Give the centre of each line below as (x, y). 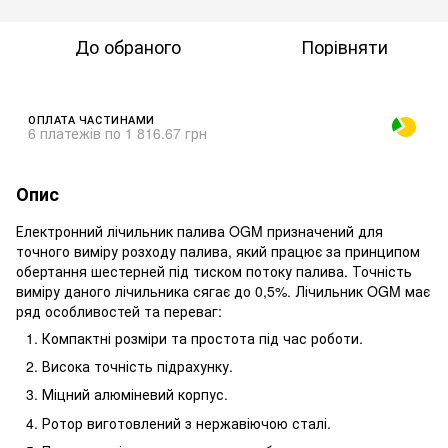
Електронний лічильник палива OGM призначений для (199, 230)
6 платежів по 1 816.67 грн (117, 132)
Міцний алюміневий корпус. (135, 394)
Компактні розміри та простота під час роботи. (202, 337)
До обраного (128, 45)
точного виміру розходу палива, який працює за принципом (218, 250)
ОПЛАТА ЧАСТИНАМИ (91, 118)
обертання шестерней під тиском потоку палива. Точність (214, 270)
